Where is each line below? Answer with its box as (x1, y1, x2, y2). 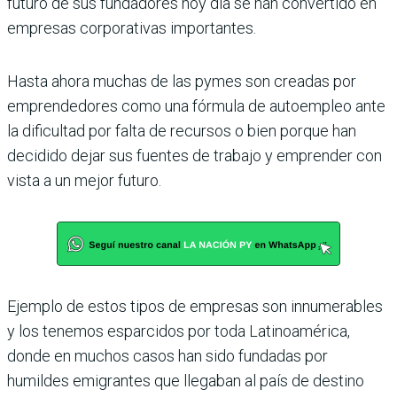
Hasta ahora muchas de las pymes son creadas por (7, 72, 356, 90)
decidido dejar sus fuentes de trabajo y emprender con (7, 146, 382, 165)
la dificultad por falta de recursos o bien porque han (7, 121, 356, 140)
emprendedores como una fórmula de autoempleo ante (7, 97, 385, 115)
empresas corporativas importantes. (7, 19, 256, 37)
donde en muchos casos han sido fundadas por (7, 346, 328, 365)
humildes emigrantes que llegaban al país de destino (7, 371, 364, 390)
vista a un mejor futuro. (7, 171, 161, 190)
